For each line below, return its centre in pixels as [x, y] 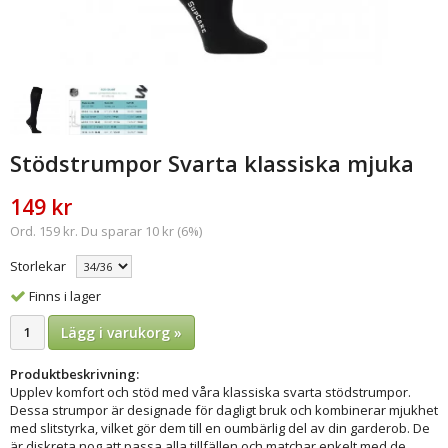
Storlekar [38, 266]
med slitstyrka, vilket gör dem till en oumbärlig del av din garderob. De [220, 427]
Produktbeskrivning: [74, 373]
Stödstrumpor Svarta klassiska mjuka [212, 163]
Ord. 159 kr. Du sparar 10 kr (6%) [106, 231]
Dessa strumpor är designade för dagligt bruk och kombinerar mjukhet [224, 409]
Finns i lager [65, 295]
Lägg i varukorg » [121, 332]
